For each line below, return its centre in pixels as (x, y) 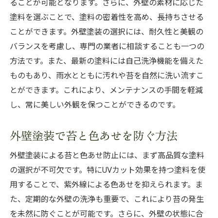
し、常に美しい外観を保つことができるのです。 (95, 105)
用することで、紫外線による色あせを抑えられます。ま (106, 184)
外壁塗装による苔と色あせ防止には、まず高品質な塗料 (107, 155)
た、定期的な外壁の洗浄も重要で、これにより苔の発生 (107, 199)
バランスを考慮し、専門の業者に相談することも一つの (107, 46)
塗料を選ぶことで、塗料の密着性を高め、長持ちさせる (107, 17)
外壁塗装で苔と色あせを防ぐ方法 (94, 135)
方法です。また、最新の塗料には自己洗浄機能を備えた (107, 61)
